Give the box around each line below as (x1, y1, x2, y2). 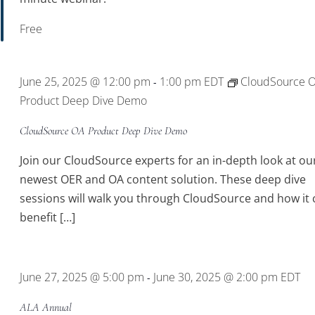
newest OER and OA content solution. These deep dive (20, 172, 307, 187)
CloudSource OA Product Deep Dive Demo (20, 124, 188, 138)
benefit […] (20, 210, 76, 225)
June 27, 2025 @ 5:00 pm (20, 269, 145, 285)
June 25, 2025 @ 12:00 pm (20, 74, 151, 89)
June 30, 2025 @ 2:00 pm (153, 269, 278, 285)
